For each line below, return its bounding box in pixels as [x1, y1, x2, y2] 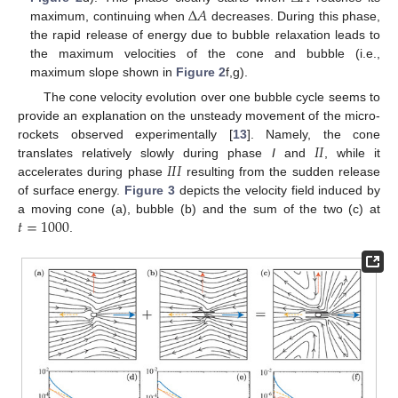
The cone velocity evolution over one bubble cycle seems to [43, 90, 380, 105]
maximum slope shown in [30, 65, 177, 80]
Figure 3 [124, 183, 175, 198]
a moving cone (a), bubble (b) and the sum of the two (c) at [18, 202, 380, 217]
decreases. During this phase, [207, 9, 381, 24]
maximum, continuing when [30, 9, 189, 24]
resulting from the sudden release [181, 164, 381, 179]
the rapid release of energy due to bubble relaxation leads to [30, 28, 380, 43]
